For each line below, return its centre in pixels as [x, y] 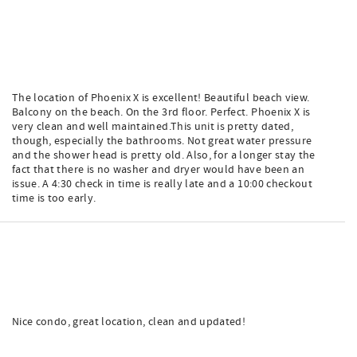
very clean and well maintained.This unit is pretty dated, [153, 127]
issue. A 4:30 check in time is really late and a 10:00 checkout [163, 184]
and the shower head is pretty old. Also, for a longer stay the [164, 155]
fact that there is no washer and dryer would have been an [158, 170]
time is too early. [54, 198]
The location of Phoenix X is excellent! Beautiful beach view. [161, 98]
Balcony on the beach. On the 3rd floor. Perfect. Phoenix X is [161, 112]
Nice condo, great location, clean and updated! [129, 322]
